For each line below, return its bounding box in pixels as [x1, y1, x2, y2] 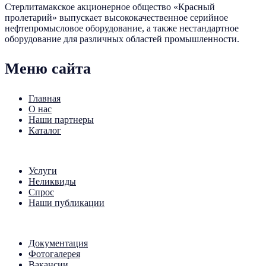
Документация [28, 237, 88, 248]
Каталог [28, 125, 61, 135]
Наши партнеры [28, 114, 94, 125]
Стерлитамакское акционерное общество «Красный [5, 1, 215, 12]
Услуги [28, 165, 57, 176]
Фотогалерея [28, 248, 80, 259]
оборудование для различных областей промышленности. [5, 33, 239, 44]
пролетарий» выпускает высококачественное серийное [5, 12, 228, 23]
